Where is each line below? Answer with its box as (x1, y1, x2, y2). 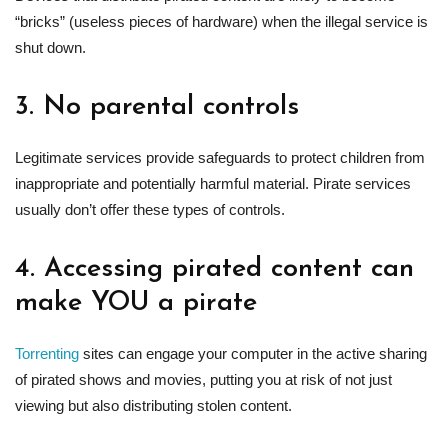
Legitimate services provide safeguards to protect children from (15, 148, 425, 166)
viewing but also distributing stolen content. (15, 396, 292, 414)
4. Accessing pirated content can (15, 255, 414, 283)
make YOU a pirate (15, 289, 257, 317)
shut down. (15, 38, 86, 56)
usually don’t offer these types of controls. (15, 200, 285, 218)
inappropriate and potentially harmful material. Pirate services (15, 174, 411, 192)
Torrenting (15, 344, 79, 362)
